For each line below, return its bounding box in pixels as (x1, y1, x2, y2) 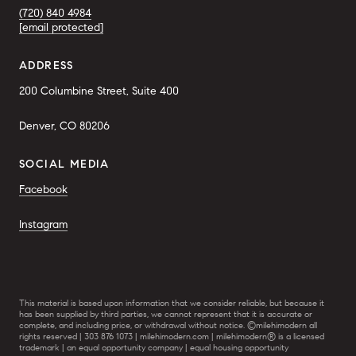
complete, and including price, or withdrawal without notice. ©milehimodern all (19, 319, 317, 331)
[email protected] (19, 20, 103, 34)
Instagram (19, 217, 68, 231)
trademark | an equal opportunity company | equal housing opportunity (19, 341, 288, 353)
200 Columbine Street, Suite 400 (19, 83, 179, 98)
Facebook (19, 182, 68, 196)
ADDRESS (19, 58, 74, 72)
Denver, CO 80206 (19, 118, 110, 133)
